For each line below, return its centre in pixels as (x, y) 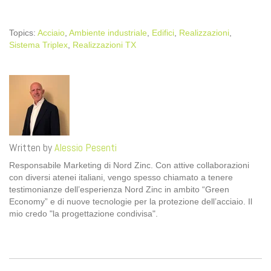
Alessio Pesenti (86, 148)
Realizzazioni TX (104, 45)
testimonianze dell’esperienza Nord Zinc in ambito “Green (119, 190)
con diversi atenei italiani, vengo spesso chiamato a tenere (121, 178)
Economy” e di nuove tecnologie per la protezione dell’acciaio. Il (131, 202)
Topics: (23, 33)
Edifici (163, 33)
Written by (32, 148)
